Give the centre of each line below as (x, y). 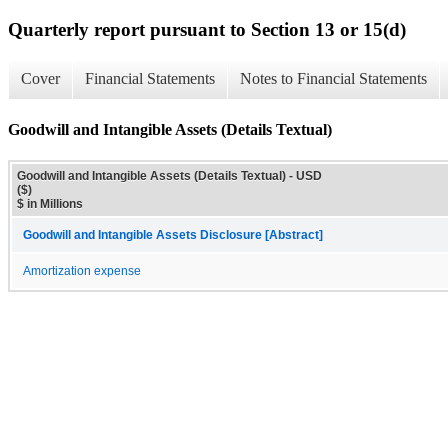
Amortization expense (82, 270)
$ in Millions (50, 203)
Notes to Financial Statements (333, 79)
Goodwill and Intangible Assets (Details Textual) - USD (169, 175)
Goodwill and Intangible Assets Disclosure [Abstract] (173, 234)
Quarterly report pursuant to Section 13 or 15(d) (207, 29)
